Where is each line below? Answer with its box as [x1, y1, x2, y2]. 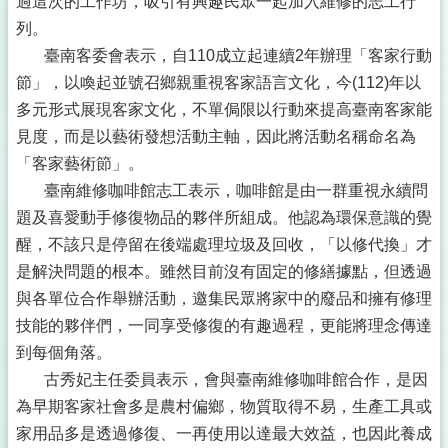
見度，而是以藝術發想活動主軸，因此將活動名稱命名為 [16, 128, 416, 145]
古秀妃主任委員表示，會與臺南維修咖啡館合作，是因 [16, 371, 428, 388]
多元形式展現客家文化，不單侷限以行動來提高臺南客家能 [16, 101, 432, 118]
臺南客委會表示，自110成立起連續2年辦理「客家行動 [16, 47, 432, 64]
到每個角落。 [16, 344, 112, 361]
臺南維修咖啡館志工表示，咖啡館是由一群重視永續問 [16, 182, 428, 199]
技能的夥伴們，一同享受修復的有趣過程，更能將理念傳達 [16, 317, 432, 334]
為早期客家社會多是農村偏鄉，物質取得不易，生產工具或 [16, 398, 432, 415]
